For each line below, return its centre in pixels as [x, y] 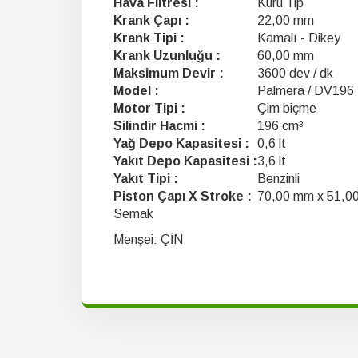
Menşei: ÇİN [148, 239]
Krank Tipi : [149, 38]
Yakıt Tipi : [146, 179]
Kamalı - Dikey [299, 38]
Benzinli [278, 179]
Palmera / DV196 [306, 91]
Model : [136, 91]
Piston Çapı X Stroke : [183, 196]
